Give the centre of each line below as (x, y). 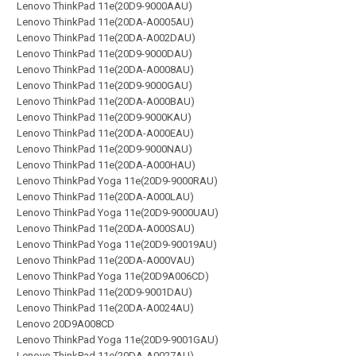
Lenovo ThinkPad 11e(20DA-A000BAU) (106, 101)
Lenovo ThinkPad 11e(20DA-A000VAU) (106, 260)
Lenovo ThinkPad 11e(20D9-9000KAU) (104, 117)
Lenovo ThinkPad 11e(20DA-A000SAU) (106, 228)
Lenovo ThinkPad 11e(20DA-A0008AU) (105, 70)
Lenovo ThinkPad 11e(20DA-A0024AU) (105, 308)
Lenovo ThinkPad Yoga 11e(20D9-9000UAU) (118, 213)
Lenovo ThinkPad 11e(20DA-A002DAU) (106, 38)
